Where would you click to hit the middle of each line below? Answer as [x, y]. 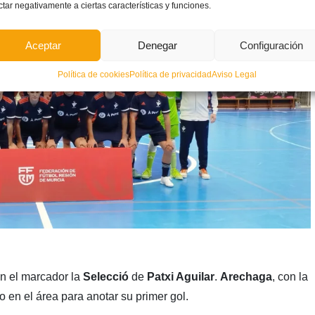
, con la [290, 277]
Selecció [105, 277]
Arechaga [246, 277]
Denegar [157, 45]
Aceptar [44, 45]
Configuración [271, 45]
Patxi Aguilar [180, 277]
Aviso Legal [234, 75]
